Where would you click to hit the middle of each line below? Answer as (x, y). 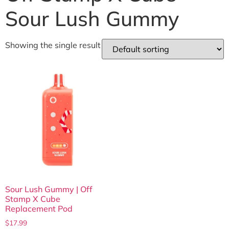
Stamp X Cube (33, 199)
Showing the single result (53, 45)
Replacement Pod (39, 209)
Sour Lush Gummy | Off (49, 189)
